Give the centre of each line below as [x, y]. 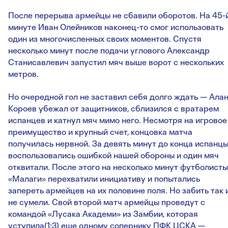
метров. [23, 74]
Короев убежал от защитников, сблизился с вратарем [113, 109]
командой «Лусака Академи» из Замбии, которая [103, 214]
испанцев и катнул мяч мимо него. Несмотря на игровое [118, 120]
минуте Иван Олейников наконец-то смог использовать [116, 27]
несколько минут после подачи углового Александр [109, 51]
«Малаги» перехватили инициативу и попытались [104, 179]
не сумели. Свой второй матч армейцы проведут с [107, 202]
